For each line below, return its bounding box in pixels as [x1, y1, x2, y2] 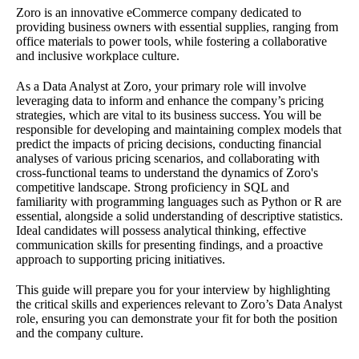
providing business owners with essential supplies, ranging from [16, 19, 338, 34]
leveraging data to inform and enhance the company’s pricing [16, 93, 324, 107]
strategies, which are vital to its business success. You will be [16, 107, 321, 122]
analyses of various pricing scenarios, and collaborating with [16, 151, 320, 165]
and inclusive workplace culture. [16, 48, 179, 63]
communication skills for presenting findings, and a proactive [16, 237, 323, 252]
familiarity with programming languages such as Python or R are [16, 194, 341, 208]
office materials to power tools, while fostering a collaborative [16, 34, 327, 48]
